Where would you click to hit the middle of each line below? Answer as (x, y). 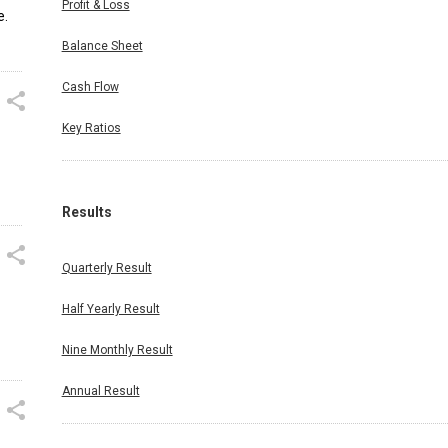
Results (86, 212)
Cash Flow (90, 87)
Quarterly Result (106, 268)
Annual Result (100, 391)
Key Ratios (91, 128)
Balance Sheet (102, 46)
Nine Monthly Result (117, 350)
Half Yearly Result (110, 309)
